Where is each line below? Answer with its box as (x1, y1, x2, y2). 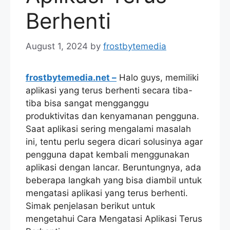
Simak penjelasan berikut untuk (26, 200, 155, 211)
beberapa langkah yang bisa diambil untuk (26, 175, 202, 185)
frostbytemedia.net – (26, 72, 117, 83)
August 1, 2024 (26, 41, 88, 51)
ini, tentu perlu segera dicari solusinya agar (26, 136, 203, 147)
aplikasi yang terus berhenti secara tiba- (26, 85, 193, 95)
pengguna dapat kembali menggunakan (26, 149, 189, 160)
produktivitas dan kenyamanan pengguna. (26, 110, 199, 121)
